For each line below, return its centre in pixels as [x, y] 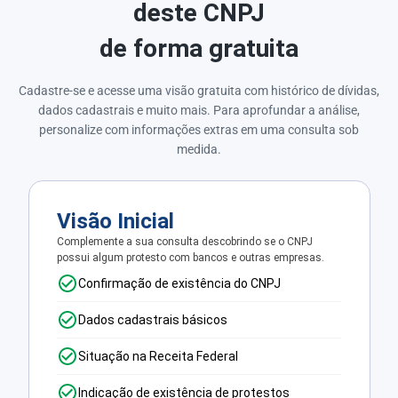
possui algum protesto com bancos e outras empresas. [191, 258]
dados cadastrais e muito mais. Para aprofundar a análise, [199, 110]
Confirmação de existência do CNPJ [180, 284]
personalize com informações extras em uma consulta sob [199, 129]
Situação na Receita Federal [159, 357]
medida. [199, 149]
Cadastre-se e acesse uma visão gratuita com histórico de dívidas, [199, 90]
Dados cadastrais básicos [153, 320]
